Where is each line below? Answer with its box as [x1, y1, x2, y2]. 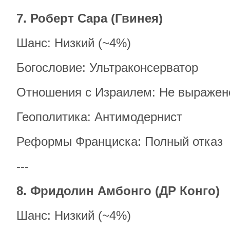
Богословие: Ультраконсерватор [16, 61, 198, 74]
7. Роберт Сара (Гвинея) [16, 11, 163, 25]
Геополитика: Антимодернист [16, 110, 182, 124]
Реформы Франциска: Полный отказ [16, 135, 223, 148]
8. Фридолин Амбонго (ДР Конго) [16, 184, 220, 198]
